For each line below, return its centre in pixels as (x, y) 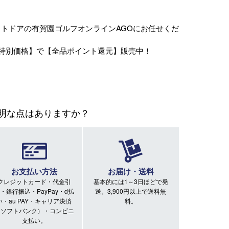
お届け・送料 (131, 171)
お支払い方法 (34, 171)
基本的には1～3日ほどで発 (131, 181)
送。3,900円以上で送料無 (131, 191)
